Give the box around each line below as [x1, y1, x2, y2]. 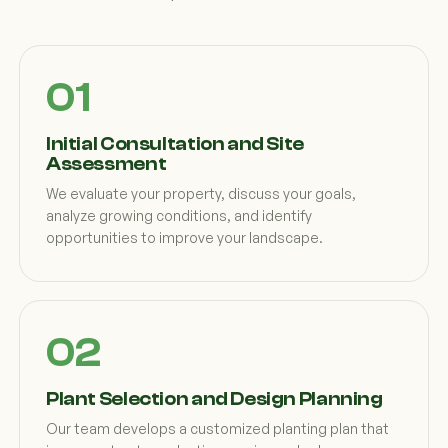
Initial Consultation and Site [46, 133, 304, 155]
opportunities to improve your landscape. [46, 229, 323, 246]
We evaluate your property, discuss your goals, [46, 185, 356, 202]
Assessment [46, 153, 167, 175]
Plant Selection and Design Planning [46, 388, 383, 410]
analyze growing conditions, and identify [46, 207, 312, 224]
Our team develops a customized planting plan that [46, 420, 389, 437]
